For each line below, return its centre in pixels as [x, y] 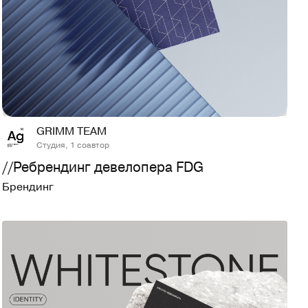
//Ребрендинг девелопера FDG [103, 167]
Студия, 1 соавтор [73, 145]
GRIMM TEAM [72, 131]
